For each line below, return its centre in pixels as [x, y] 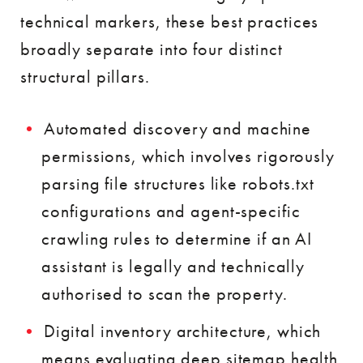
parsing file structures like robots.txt [178, 184]
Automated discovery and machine [177, 128]
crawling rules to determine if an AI [177, 239]
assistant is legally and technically [173, 266]
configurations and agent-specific [171, 211]
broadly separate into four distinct [152, 49]
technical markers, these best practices [170, 21]
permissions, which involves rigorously [188, 156]
